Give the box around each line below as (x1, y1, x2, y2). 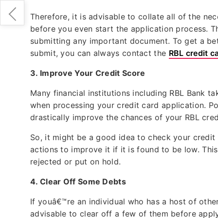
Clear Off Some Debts (39, 176, 128, 186)
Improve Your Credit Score (39, 68, 147, 78)
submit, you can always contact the (30, 48, 169, 58)
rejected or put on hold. (30, 156, 124, 166)
